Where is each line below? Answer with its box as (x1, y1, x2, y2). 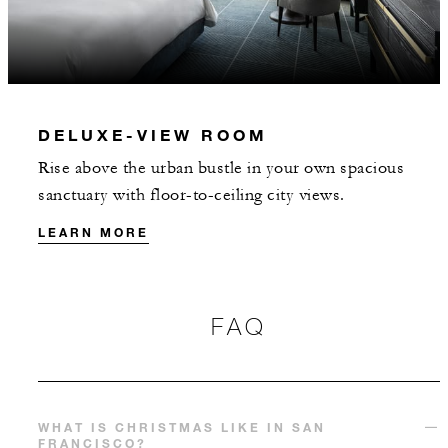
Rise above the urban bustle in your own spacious (38, 157, 404, 178)
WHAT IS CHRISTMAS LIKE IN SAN (38, 418, 326, 435)
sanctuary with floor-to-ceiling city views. (38, 184, 345, 205)
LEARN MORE (38, 223, 149, 240)
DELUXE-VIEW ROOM (38, 124, 268, 144)
